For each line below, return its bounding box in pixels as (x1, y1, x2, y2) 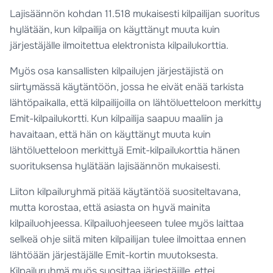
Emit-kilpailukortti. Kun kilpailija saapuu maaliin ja (10, 112, 224, 125)
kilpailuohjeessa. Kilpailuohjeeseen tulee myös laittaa (10, 217, 244, 230)
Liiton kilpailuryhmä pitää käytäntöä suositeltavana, (10, 185, 241, 199)
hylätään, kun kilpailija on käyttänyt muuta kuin (10, 23, 221, 36)
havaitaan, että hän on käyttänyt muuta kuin (10, 127, 211, 141)
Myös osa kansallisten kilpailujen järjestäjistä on (10, 64, 224, 77)
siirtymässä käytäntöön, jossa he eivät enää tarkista (10, 80, 244, 93)
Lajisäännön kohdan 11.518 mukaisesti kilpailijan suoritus (10, 7, 260, 20)
